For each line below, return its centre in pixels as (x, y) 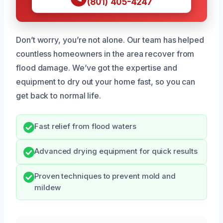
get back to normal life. (59, 95)
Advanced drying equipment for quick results (116, 151)
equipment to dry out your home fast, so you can (106, 81)
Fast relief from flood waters (85, 126)
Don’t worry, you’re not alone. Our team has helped (110, 40)
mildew (48, 187)
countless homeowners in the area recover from (105, 54)
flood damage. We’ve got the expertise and (97, 67)
